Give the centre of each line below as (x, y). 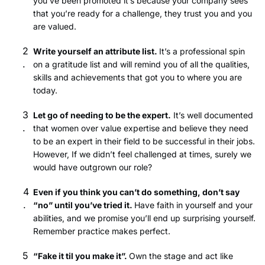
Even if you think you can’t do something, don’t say (136, 192)
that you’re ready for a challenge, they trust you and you (143, 13)
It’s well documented (212, 115)
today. (46, 90)
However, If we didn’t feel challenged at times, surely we (142, 154)
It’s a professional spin (202, 51)
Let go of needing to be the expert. (102, 115)
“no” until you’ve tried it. (84, 205)
